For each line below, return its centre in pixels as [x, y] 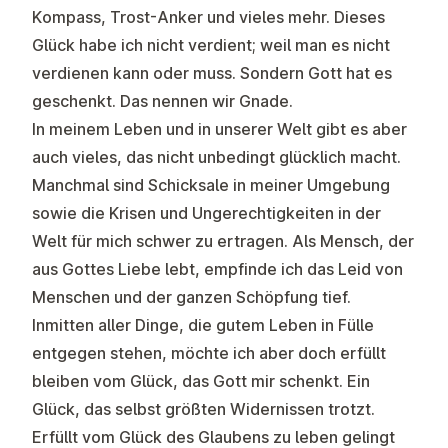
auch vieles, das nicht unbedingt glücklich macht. [216, 157]
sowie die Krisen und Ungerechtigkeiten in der [206, 213]
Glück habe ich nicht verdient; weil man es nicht [211, 45]
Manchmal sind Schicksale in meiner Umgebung [211, 185]
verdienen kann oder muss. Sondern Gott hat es [212, 73]
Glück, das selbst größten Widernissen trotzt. [203, 409]
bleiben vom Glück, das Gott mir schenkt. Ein [201, 381]
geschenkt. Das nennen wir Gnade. [162, 101]
